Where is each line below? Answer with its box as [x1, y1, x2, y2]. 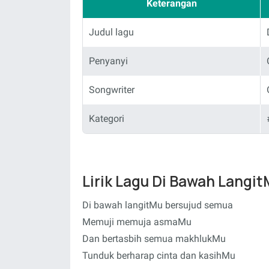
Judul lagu [89, 26, 134, 38]
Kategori [89, 112, 124, 124]
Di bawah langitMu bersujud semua [82, 199, 233, 211]
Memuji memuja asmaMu [82, 216, 192, 228]
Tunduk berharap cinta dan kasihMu [82, 250, 235, 261]
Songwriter [89, 83, 134, 95]
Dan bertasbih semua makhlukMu [82, 233, 226, 244]
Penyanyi [89, 55, 128, 67]
